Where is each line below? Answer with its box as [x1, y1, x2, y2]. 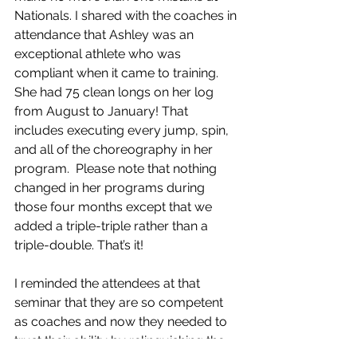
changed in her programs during [14, 180, 208, 196]
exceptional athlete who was [14, 46, 184, 62]
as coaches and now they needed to [14, 314, 230, 330]
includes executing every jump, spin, [14, 123, 232, 139]
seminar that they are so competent [14, 295, 226, 311]
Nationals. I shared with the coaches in [14, 8, 240, 24]
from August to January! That [14, 104, 191, 120]
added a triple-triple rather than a [14, 218, 211, 234]
